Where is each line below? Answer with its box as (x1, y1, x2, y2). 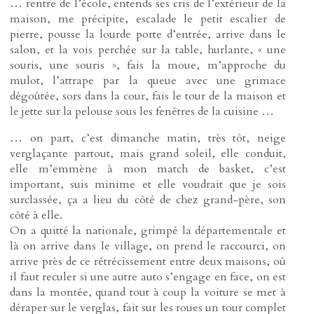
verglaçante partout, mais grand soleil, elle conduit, (10, 146, 286, 162)
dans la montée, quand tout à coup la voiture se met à (10, 285, 286, 301)
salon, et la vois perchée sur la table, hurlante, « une (10, 42, 286, 58)
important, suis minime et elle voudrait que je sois (10, 177, 286, 193)
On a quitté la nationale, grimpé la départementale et (10, 223, 286, 239)
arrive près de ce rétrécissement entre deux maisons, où (10, 254, 286, 270)
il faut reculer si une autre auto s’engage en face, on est (10, 269, 286, 285)
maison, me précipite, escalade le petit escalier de (10, 11, 286, 27)
